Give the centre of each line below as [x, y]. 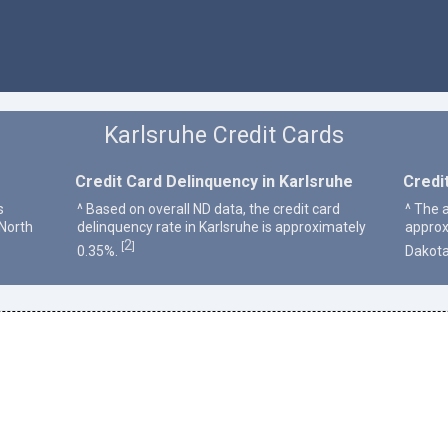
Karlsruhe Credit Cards [223, 136]
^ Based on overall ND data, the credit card [208, 208]
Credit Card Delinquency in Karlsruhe [213, 181]
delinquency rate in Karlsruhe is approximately [221, 226]
